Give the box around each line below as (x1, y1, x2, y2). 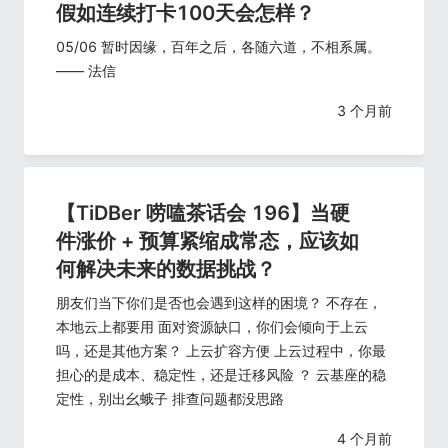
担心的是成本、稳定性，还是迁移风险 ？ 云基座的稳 (56, 366, 386, 384)
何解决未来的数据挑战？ (56, 257, 276, 282)
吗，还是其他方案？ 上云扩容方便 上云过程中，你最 (56, 342, 386, 360)
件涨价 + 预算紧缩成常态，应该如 (56, 229, 359, 254)
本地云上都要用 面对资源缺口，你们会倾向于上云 (56, 318, 368, 336)
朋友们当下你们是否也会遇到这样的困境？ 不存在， (56, 294, 382, 312)
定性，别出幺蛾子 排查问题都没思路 (56, 390, 284, 408)
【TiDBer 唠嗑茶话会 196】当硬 (56, 201, 350, 226)
